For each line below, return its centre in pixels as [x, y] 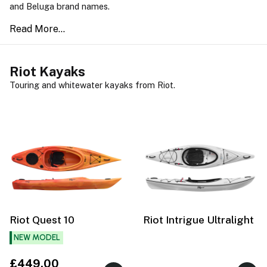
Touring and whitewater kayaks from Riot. [95, 85]
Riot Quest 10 [42, 220]
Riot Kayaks [47, 72]
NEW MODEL [37, 237]
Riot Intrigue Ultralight [198, 220]
